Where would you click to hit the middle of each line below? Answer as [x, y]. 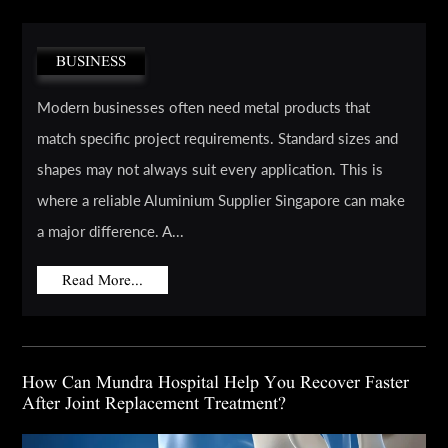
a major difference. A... [111, 231]
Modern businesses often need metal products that [204, 107]
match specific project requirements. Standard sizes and [218, 138]
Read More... [103, 280]
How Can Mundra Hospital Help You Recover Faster [216, 383]
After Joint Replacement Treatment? [154, 404]
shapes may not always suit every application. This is [210, 169]
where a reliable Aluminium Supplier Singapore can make [221, 200]
